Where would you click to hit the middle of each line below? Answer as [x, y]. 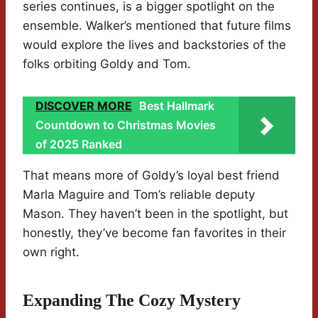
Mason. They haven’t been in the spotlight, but [155, 214]
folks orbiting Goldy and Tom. [107, 64]
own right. [51, 252]
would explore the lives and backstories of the [154, 45]
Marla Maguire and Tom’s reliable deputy [139, 195]
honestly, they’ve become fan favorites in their [154, 233]
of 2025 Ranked [79, 144]
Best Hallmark [177, 106]
